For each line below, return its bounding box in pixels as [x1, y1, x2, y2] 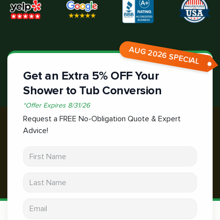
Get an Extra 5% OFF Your [23, 69, 159, 83]
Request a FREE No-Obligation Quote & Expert [23, 114, 181, 124]
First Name [23, 146, 59, 156]
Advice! [23, 126, 48, 136]
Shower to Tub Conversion [23, 83, 162, 98]
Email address [23, 198, 70, 208]
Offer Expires [26, 101, 68, 110]
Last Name [23, 172, 59, 182]
